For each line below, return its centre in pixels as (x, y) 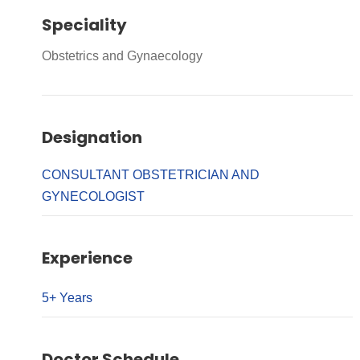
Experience (87, 258)
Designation (92, 137)
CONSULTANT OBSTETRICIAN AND (151, 175)
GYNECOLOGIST (93, 196)
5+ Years (67, 298)
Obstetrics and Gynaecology (122, 56)
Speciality (84, 25)
